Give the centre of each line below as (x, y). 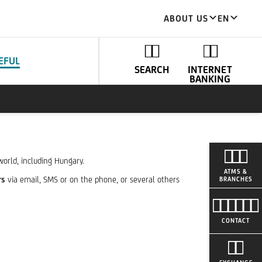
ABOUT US (186, 18)
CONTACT (236, 220)
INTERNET (210, 70)
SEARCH (152, 70)
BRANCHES (236, 179)
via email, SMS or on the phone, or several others (92, 180)
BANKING (210, 79)
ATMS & (236, 171)
